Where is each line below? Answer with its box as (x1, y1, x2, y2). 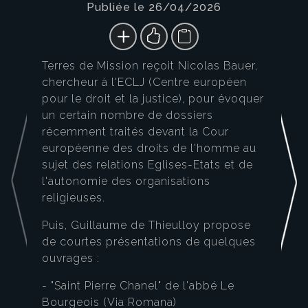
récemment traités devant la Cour (42, 125, 229, 139)
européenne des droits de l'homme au (42, 142, 256, 155)
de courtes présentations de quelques (42, 235, 256, 249)
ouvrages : (42, 252, 100, 265)
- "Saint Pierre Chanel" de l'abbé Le (42, 279, 234, 293)
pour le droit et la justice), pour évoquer (42, 92, 264, 106)
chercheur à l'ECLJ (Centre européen (42, 76, 247, 89)
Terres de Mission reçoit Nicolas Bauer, (42, 59, 258, 73)
